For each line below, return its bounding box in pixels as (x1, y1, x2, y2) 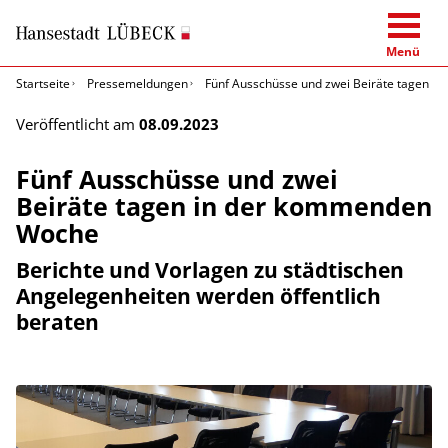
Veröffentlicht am (16, 113, 139, 134)
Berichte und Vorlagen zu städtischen (16, 254, 404, 284)
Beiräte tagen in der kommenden (16, 188, 432, 223)
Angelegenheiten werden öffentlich (16, 280, 381, 310)
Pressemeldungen (87, 74, 188, 92)
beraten (16, 306, 99, 336)
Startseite (16, 74, 70, 92)
